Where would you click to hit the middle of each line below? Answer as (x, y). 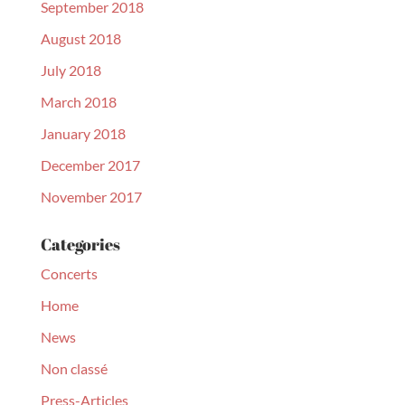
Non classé (74, 368)
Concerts (69, 273)
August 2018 (80, 38)
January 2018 (83, 133)
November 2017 (91, 197)
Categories (80, 244)
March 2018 (78, 102)
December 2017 (90, 165)
